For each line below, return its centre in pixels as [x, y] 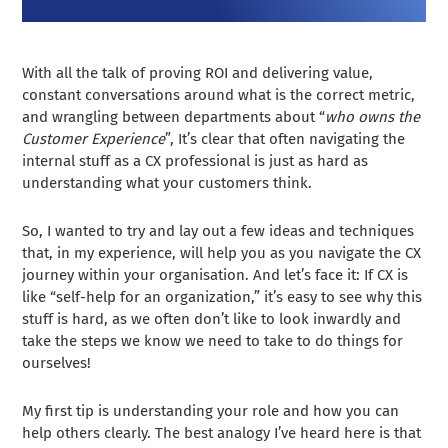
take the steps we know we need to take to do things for [213, 340]
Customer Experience [94, 138]
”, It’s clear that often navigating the [285, 138]
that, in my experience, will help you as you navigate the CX [222, 252]
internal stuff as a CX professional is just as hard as [195, 160]
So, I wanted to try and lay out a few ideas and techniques [218, 230]
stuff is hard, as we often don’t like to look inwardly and [212, 318]
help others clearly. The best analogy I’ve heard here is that [222, 432]
